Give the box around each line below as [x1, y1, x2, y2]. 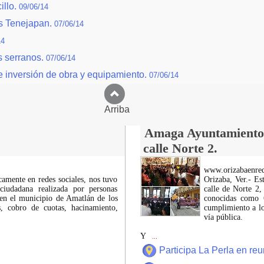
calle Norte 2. [143, 141, 217, 156]
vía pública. [203, 213, 243, 222]
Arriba [104, 104, 160, 114]
